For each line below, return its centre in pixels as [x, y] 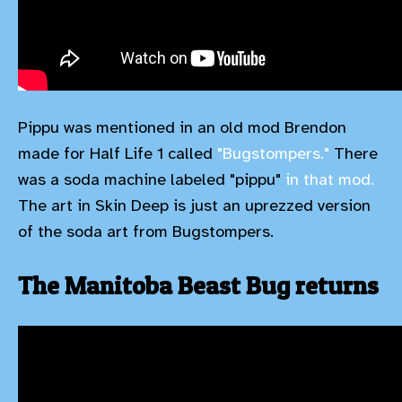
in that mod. [330, 180]
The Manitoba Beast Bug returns [198, 286]
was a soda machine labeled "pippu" [152, 180]
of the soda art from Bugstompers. [146, 232]
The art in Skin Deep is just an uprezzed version [194, 206]
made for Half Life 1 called [118, 154]
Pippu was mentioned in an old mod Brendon [182, 128]
